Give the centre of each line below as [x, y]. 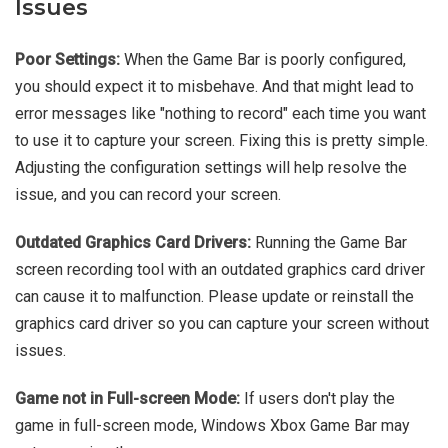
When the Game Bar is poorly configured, [263, 60]
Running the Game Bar [329, 243]
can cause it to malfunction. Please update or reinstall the [214, 297]
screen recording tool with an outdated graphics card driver [220, 270]
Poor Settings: [67, 60]
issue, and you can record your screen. [148, 195]
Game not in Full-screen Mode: [127, 399]
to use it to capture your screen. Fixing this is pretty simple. [221, 141]
